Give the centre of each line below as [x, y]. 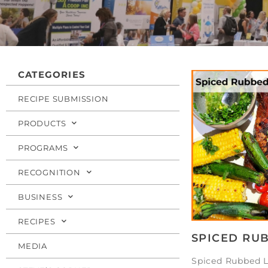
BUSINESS [40, 197]
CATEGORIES [52, 74]
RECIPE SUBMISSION [63, 98]
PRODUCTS [42, 123]
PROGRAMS [43, 147]
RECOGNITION [49, 172]
